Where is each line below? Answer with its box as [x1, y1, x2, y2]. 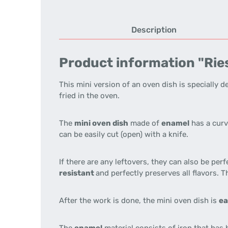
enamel [161, 119, 189, 128]
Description [131, 25, 177, 35]
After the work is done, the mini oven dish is [59, 196, 219, 205]
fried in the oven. [59, 91, 120, 100]
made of [128, 119, 161, 128]
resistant [59, 168, 96, 178]
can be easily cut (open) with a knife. [59, 130, 188, 139]
